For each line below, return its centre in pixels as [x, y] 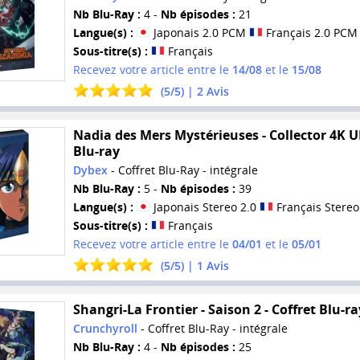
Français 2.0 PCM [310, 33]
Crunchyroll [105, 328]
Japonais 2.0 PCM [199, 33]
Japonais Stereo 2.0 [205, 207]
